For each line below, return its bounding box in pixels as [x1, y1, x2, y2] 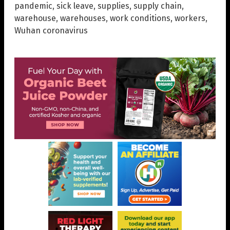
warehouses [60, 13, 106, 23]
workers [175, 13, 205, 23]
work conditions [110, 13, 170, 23]
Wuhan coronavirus [14, 25, 88, 35]
